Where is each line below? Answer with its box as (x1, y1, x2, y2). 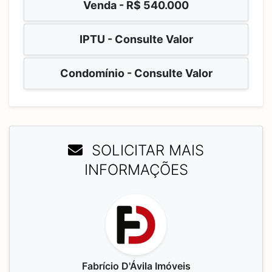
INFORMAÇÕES (84, 161, 188, 178)
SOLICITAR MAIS (87, 141, 204, 159)
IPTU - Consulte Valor (79, 33, 193, 46)
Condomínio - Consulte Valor (59, 67, 212, 80)
